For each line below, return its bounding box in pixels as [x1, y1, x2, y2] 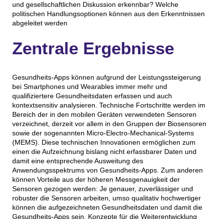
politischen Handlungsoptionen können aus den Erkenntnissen [12, 10, 205, 18]
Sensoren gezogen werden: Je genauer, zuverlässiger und [12, 184, 193, 193]
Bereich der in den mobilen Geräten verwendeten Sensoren [12, 110, 197, 118]
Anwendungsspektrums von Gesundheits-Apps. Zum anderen [12, 166, 203, 174]
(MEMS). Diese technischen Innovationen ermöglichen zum [12, 138, 196, 146]
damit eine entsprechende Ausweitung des [12, 156, 143, 165]
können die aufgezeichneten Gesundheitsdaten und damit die [12, 203, 202, 211]
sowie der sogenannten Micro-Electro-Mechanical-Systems [12, 129, 194, 137]
